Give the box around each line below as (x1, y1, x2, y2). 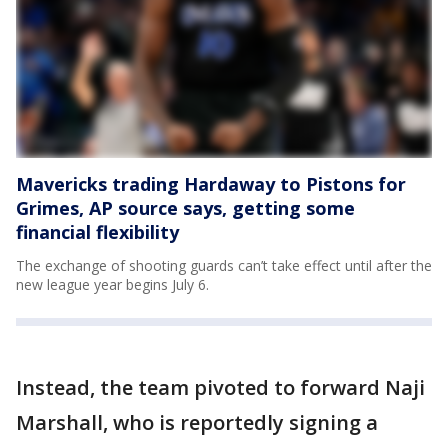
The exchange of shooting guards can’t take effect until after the (16, 255, 432, 275)
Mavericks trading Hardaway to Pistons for (16, 171, 406, 196)
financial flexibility (16, 219, 179, 244)
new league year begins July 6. (16, 274, 209, 294)
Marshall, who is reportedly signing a (16, 408, 378, 436)
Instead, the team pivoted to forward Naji (16, 373, 425, 401)
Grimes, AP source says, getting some (16, 195, 355, 220)
